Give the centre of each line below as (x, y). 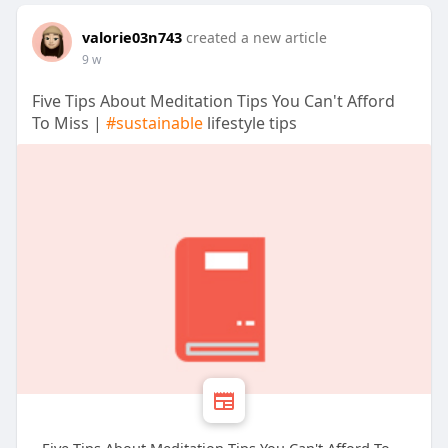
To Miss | (68, 123)
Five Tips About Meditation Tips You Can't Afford (213, 101)
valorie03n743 (131, 37)
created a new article (256, 38)
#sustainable (154, 123)
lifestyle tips (249, 123)
